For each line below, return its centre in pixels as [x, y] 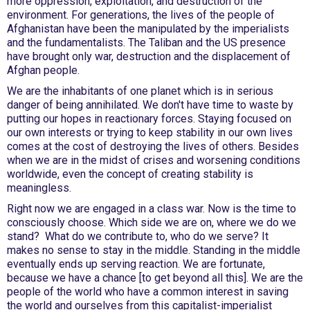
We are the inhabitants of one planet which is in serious [140, 91]
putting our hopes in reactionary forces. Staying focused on [149, 119]
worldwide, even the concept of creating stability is [130, 174]
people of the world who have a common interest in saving [148, 292]
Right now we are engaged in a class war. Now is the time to [152, 209]
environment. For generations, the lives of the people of [141, 15]
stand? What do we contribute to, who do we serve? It [138, 236]
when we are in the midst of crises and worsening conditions [154, 160]
